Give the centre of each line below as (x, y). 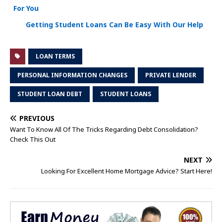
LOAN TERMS (55, 56)
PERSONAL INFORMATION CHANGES (72, 75)
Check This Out (33, 139)
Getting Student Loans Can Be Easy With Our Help (114, 25)
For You (26, 8)
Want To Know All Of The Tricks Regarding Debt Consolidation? (104, 130)
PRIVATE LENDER (171, 75)
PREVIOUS (37, 118)
